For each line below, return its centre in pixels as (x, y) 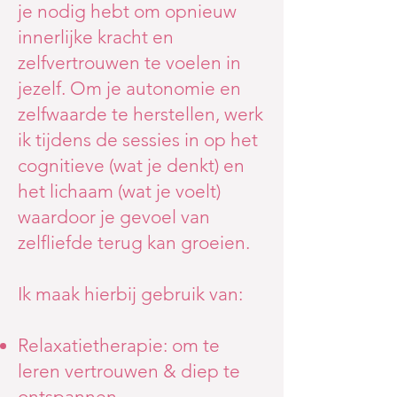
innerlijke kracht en (96, 37)
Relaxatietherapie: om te (119, 345)
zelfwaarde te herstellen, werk (140, 114)
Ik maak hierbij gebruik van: (130, 294)
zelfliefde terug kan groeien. (134, 242)
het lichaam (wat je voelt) (119, 191)
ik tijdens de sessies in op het (138, 140)
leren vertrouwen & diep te (129, 371)
